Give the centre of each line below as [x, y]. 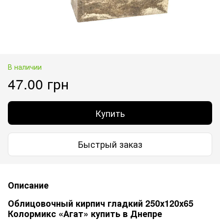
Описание [28, 185]
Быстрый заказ [110, 144]
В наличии [25, 67]
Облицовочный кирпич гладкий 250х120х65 [101, 203]
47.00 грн [38, 83]
